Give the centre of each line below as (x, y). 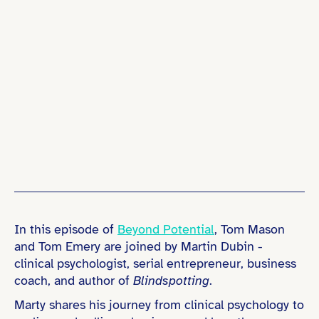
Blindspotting (171, 281)
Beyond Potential (166, 229)
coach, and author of (74, 281)
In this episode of (66, 229)
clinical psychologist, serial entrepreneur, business (155, 263)
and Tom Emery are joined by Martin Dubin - (138, 246)
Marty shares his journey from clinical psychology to (159, 305)
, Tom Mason (250, 229)
